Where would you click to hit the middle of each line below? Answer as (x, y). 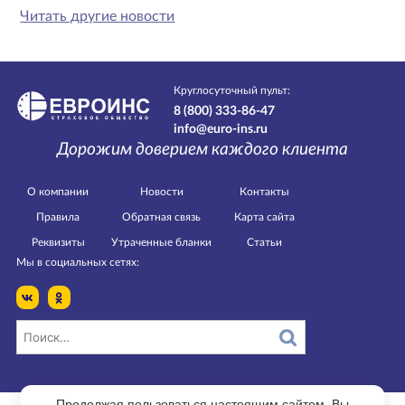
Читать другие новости (98, 17)
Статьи (264, 243)
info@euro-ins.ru (221, 129)
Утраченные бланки (162, 243)
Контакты (264, 192)
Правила (58, 217)
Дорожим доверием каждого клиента (202, 150)
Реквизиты (58, 243)
